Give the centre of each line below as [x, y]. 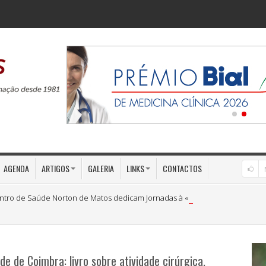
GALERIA [101, 168]
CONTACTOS [182, 168]
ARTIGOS [56, 168]
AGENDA [16, 168]
